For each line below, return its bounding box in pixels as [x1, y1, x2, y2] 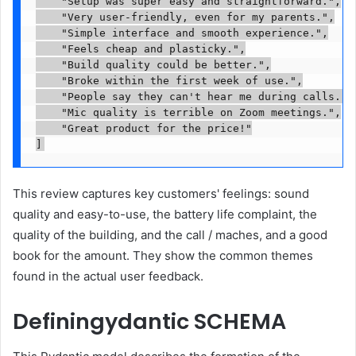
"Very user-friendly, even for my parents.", [35, 10, 335, 23]
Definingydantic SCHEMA [13, 306, 286, 336]
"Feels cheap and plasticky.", [35, 42, 246, 55]
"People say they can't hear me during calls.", [35, 90, 354, 103]
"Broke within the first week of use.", [35, 74, 303, 87]
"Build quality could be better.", [35, 58, 271, 71]
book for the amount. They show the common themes [13, 247, 313, 263]
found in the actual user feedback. [13, 268, 203, 284]
